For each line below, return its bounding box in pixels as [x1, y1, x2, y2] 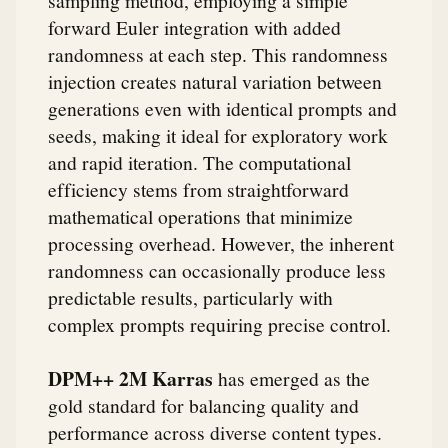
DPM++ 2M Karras [48, 363, 213, 393]
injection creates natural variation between [48, 68, 382, 95]
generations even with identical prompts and [48, 95, 397, 122]
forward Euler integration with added [48, 14, 341, 41]
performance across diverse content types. [48, 418, 382, 445]
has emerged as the [213, 364, 370, 391]
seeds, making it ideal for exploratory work [48, 122, 388, 149]
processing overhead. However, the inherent [48, 230, 394, 257]
